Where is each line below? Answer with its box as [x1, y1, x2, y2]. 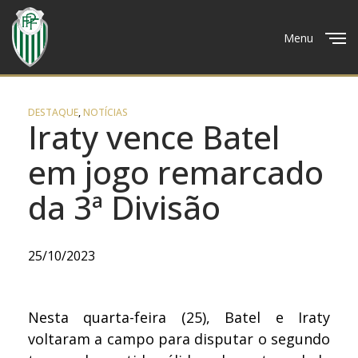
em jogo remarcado [28, 150, 324, 194]
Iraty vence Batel [28, 115, 280, 159]
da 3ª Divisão [28, 185, 221, 229]
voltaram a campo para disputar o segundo [28, 328, 330, 348]
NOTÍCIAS [83, 105, 128, 119]
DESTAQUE [28, 105, 78, 119]
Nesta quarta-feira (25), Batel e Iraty [28, 307, 330, 327]
